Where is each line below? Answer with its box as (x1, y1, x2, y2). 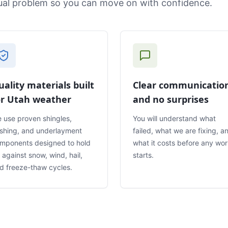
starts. (133, 150, 154, 159)
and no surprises (133, 93, 209, 105)
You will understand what (133, 113, 216, 123)
